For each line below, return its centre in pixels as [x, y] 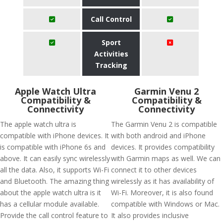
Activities [111, 54]
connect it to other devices [154, 170]
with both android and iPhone [158, 136]
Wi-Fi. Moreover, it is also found [162, 193]
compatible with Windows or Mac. [165, 204]
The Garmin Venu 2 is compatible [164, 124]
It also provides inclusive [150, 215]
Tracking [111, 65]
